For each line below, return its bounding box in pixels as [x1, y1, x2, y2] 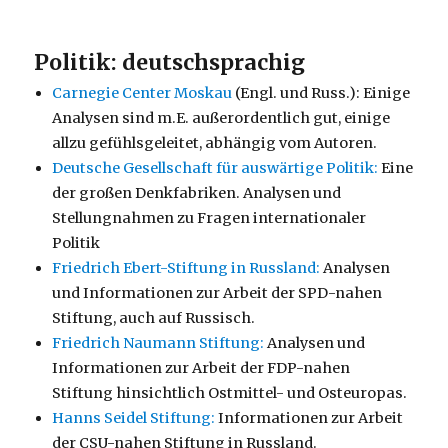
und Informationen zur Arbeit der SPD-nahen [52, 283, 383, 302]
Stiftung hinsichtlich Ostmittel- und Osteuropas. [52, 383, 408, 402]
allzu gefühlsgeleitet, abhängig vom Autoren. [52, 133, 378, 152]
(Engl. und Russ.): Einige [232, 83, 411, 102]
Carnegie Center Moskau [52, 83, 233, 102]
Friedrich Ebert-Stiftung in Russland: [52, 258, 321, 277]
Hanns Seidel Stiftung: [52, 408, 216, 427]
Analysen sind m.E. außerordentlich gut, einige [52, 108, 391, 127]
